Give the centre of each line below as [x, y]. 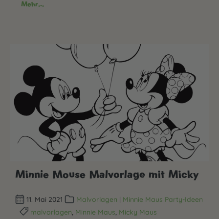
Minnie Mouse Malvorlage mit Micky [107, 174]
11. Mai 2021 [45, 200]
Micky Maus [138, 212]
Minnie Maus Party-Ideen [163, 200]
